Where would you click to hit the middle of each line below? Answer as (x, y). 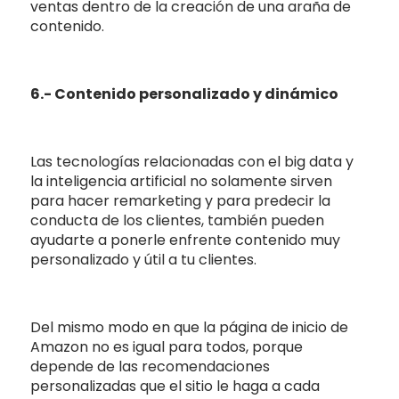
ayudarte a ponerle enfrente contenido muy (186, 240)
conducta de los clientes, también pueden (178, 220)
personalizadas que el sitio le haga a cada (175, 386)
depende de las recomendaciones (151, 366)
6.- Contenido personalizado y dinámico (186, 94)
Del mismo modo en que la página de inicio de (190, 327)
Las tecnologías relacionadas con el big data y (192, 161)
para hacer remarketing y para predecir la (181, 200)
